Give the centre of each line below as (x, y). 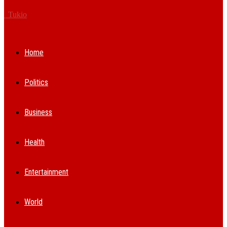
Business (38, 112)
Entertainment (46, 172)
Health (34, 142)
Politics (36, 82)
